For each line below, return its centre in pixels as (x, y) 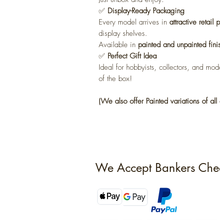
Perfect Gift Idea (132, 56)
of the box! (115, 79)
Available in (118, 45)
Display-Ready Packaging (146, 11)
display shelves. (123, 34)
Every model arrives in (134, 22)
